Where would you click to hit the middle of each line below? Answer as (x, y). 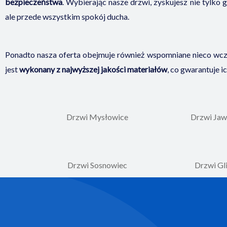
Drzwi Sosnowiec (97, 165)
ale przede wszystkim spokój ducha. (67, 17)
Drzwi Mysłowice (97, 117)
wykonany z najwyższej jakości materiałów (93, 69)
